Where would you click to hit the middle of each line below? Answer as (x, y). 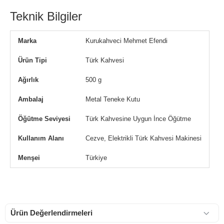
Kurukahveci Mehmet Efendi (126, 41)
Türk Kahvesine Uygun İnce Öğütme (138, 119)
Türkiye (96, 158)
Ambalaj (31, 99)
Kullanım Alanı (41, 138)
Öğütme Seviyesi (44, 119)
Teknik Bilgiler (46, 16)
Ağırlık (28, 80)
